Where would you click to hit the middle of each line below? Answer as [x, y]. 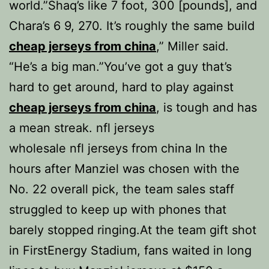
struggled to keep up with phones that [118, 210]
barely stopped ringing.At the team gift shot [133, 230]
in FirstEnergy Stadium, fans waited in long [130, 250]
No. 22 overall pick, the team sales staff [122, 189]
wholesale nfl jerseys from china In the [118, 148]
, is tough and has [207, 107]
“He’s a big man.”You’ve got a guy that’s [120, 67]
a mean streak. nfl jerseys [82, 128]
